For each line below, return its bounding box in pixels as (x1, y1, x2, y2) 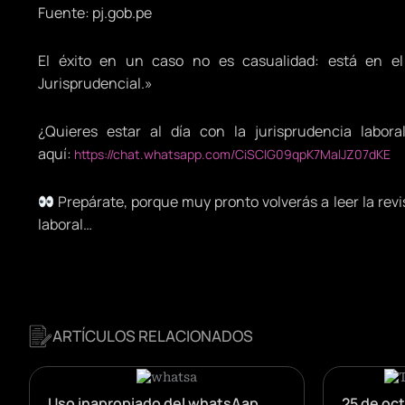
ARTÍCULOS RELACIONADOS (52, 325, 253, 347)
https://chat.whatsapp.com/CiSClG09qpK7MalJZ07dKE (74, 146, 391, 164)
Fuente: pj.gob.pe (38, 3, 152, 24)
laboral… (38, 214, 92, 235)
